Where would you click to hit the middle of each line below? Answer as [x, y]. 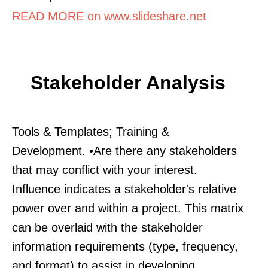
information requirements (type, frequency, [125, 246]
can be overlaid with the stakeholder [107, 227]
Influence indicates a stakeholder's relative [124, 189]
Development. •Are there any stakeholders [124, 150]
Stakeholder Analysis [128, 82]
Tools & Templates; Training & [91, 131]
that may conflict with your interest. [105, 170]
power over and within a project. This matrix [128, 208]
